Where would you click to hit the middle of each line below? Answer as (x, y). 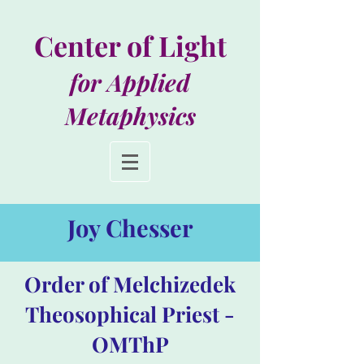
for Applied (130, 82)
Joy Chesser (130, 227)
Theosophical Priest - (130, 314)
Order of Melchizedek (130, 284)
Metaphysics (130, 115)
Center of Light (130, 45)
